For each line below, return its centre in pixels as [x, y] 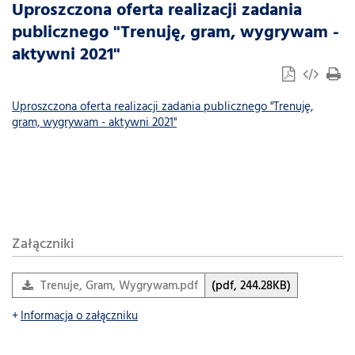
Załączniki [43, 244]
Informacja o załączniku [79, 317]
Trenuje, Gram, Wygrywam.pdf [119, 286]
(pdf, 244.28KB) [251, 286]
